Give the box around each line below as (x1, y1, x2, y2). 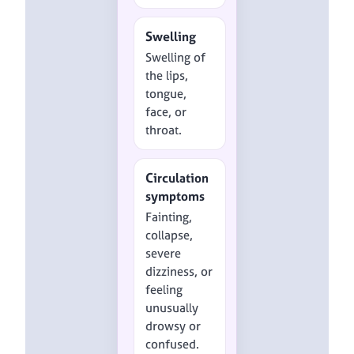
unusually (145, 299, 199, 316)
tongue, (145, 85, 187, 102)
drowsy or (145, 317, 201, 334)
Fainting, (145, 208, 193, 225)
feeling (145, 281, 183, 298)
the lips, (145, 66, 189, 84)
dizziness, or (145, 262, 213, 280)
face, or (145, 103, 187, 120)
